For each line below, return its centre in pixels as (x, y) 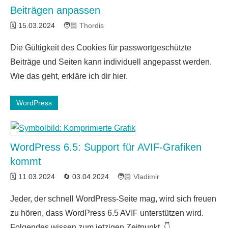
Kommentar (29, 56)
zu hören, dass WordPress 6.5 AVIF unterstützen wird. (107, 213)
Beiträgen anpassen (55, 10)
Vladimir (146, 176)
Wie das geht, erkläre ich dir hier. (69, 76)
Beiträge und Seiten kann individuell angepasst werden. (111, 62)
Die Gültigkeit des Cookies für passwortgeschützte (101, 47)
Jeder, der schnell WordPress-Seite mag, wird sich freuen (113, 198)
